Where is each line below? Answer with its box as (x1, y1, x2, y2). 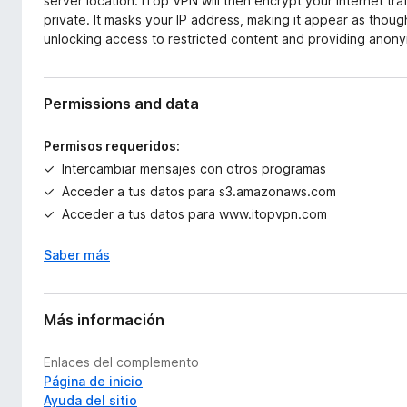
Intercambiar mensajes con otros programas (62, 161, 326, 176)
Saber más (44, 247, 110, 263)
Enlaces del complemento (44, 354, 199, 370)
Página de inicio (44, 373, 143, 389)
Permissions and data (44, 94, 199, 113)
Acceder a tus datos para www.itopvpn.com (62, 206, 327, 222)
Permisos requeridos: (44, 138, 180, 154)
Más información (44, 311, 164, 329)
